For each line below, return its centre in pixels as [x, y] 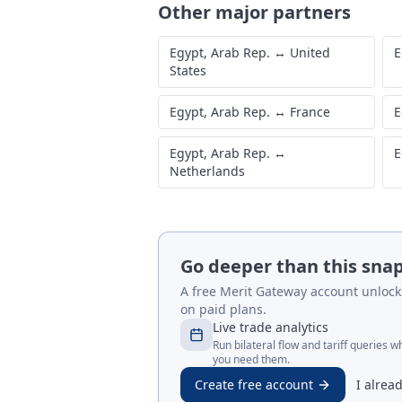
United [310, 52]
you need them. [251, 359]
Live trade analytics [271, 327]
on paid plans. [223, 309]
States [188, 70]
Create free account [254, 385]
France [310, 112]
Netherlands [207, 171]
